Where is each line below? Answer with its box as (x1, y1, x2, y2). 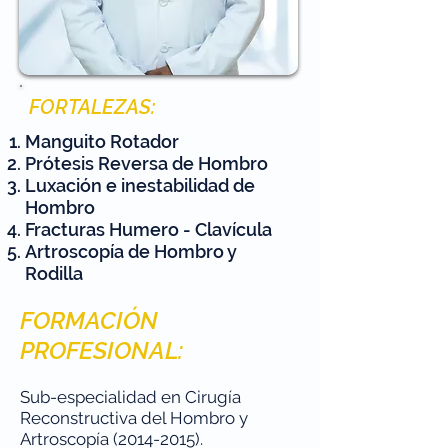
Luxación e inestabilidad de (25, 175, 255, 196)
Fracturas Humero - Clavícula (25, 219, 272, 240)
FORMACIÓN (20, 306, 158, 335)
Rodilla (25, 263, 83, 284)
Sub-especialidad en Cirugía (20, 387, 241, 407)
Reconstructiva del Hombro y (20, 408, 248, 428)
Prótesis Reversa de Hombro (25, 153, 268, 174)
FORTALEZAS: (29, 95, 155, 119)
